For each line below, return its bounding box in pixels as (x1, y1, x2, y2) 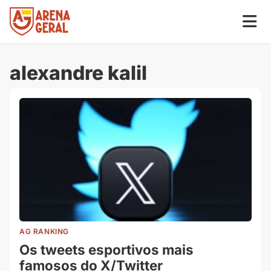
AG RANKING (19, 226, 69, 236)
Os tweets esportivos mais (19, 241, 194, 258)
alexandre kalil (10, 60, 147, 85)
